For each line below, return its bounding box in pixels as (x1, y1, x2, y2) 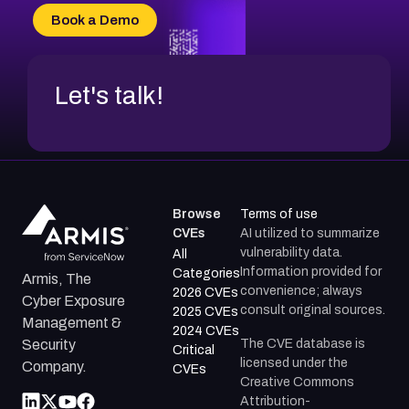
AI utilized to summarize (240, 225, 381, 240)
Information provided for (240, 264, 383, 278)
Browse (173, 206, 222, 221)
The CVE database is (240, 336, 366, 351)
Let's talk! (55, 80, 163, 110)
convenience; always (240, 283, 363, 298)
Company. (22, 359, 87, 375)
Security (22, 337, 76, 353)
